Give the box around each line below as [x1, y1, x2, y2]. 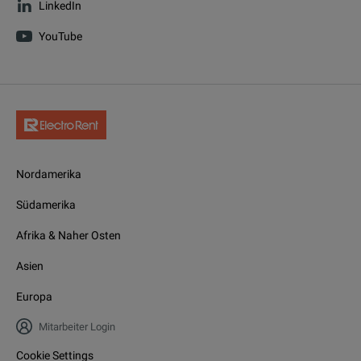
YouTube [39, 30, 82, 43]
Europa [16, 290, 52, 304]
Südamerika [16, 198, 76, 212]
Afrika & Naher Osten [16, 229, 121, 243]
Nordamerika [16, 168, 81, 181]
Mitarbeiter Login [39, 320, 115, 333]
